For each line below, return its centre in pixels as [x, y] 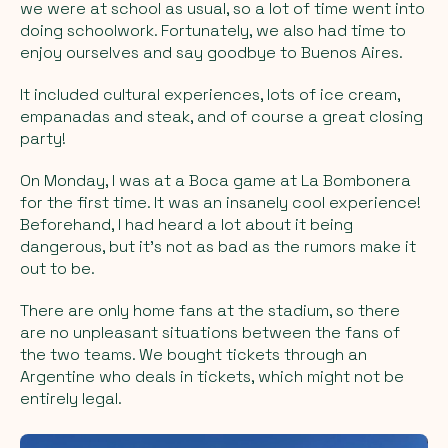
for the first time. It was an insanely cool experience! [220, 202]
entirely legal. [71, 398]
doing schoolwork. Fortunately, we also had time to [213, 30]
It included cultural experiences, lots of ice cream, [210, 94]
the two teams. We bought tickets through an [193, 354]
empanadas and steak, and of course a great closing [221, 116]
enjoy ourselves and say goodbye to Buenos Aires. [211, 52]
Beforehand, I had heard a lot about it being [186, 224]
